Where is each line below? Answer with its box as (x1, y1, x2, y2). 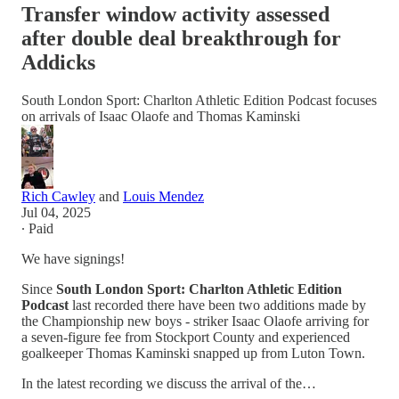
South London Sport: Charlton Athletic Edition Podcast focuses (21, 92, 377, 108)
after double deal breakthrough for (21, 26, 341, 50)
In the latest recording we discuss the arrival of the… (21, 375, 316, 391)
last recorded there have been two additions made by (69, 297, 366, 313)
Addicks (21, 50, 95, 74)
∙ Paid (21, 220, 53, 236)
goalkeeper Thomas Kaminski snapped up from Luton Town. (21, 345, 365, 361)
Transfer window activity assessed (21, 2, 330, 26)
